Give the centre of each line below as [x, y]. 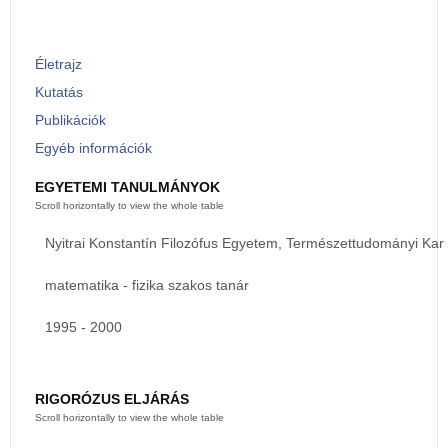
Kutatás [59, 92]
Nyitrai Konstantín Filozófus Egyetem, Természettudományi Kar [244, 243]
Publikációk [70, 120]
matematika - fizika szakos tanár [147, 285]
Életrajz [58, 64]
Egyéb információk [93, 148]
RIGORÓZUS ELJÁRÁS [112, 399]
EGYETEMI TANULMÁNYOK [127, 187]
